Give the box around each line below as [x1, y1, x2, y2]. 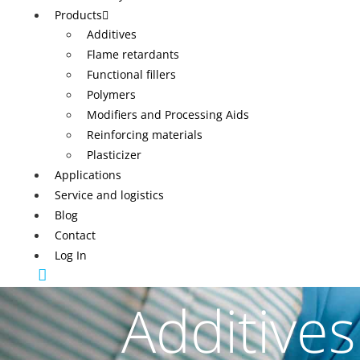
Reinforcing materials [87, 127, 202, 142]
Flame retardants [87, 47, 179, 62]
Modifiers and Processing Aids [87, 107, 249, 122]
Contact [55, 227, 96, 243]
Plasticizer [87, 147, 141, 162]
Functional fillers [87, 67, 176, 82]
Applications [55, 167, 121, 182]
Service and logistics [55, 187, 164, 202]
